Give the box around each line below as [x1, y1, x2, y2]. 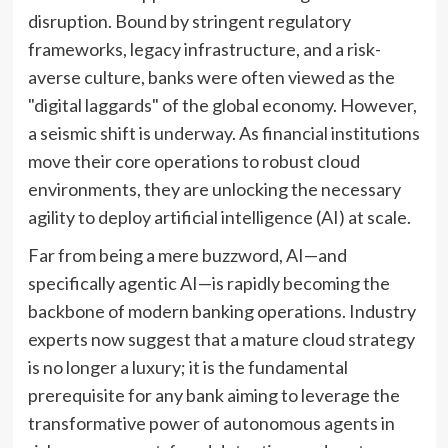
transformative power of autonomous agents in [27, 411, 395, 434]
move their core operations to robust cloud [27, 149, 360, 172]
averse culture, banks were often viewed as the [27, 65, 395, 88]
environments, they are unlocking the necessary [27, 177, 401, 200]
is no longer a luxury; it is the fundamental [27, 355, 348, 378]
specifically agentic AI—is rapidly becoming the [27, 271, 390, 294]
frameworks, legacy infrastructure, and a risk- [27, 37, 381, 60]
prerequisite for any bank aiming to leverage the [27, 383, 400, 406]
